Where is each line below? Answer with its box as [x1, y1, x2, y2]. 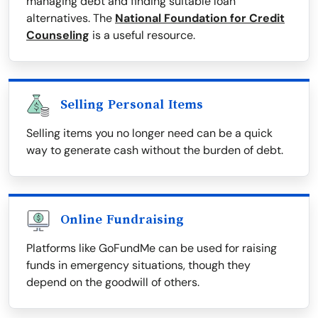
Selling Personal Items [60, 97, 203, 112]
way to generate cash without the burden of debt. [26, 143, 283, 158]
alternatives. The [26, 11, 115, 26]
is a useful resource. [89, 28, 195, 43]
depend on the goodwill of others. [26, 275, 199, 290]
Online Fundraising [60, 212, 184, 227]
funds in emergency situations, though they [26, 258, 251, 273]
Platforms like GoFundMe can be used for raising [26, 241, 277, 256]
